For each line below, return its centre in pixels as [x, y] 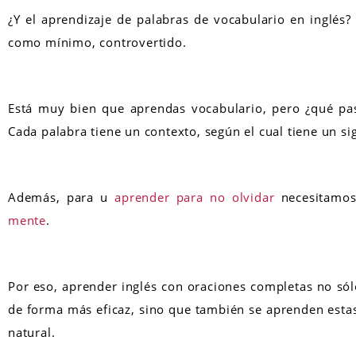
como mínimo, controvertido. [97, 42]
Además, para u [62, 197]
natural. [32, 332]
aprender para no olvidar [195, 197]
